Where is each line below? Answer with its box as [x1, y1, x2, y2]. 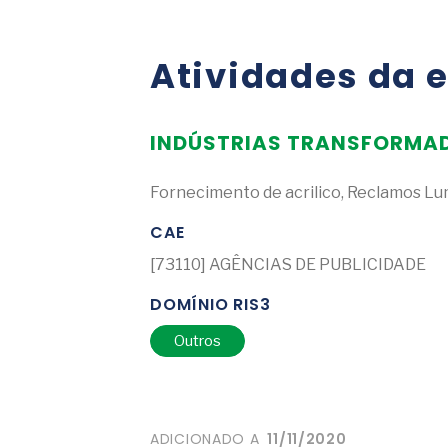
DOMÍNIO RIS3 [150, 293, 271, 317]
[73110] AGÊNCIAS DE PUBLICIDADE [150, 255, 426, 275]
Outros [174, 332, 222, 351]
